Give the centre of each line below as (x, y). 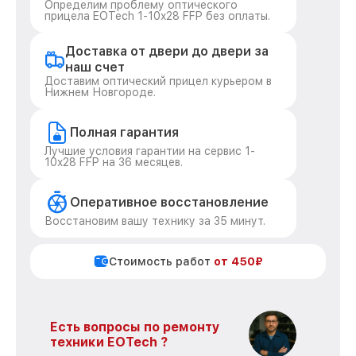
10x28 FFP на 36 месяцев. (114, 162)
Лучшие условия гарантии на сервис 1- (150, 151)
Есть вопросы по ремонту (135, 327)
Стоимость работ (161, 261)
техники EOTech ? (109, 342)
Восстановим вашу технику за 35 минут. (155, 221)
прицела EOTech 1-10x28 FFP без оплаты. (157, 16)
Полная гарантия (124, 132)
